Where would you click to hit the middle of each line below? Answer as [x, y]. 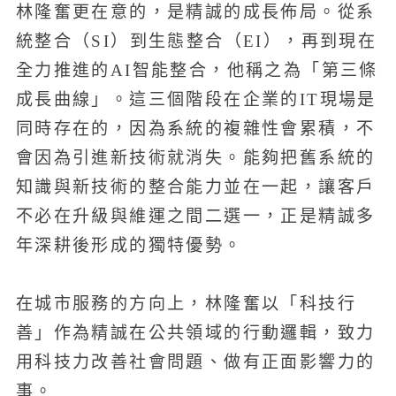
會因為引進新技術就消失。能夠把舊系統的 [195, 157]
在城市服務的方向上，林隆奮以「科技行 [186, 304]
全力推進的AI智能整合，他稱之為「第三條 [197, 70]
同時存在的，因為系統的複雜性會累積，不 [195, 128]
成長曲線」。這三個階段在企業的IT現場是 [196, 99]
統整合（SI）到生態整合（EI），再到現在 [196, 41]
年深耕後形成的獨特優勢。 [129, 245]
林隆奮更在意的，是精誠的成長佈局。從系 [195, 11]
